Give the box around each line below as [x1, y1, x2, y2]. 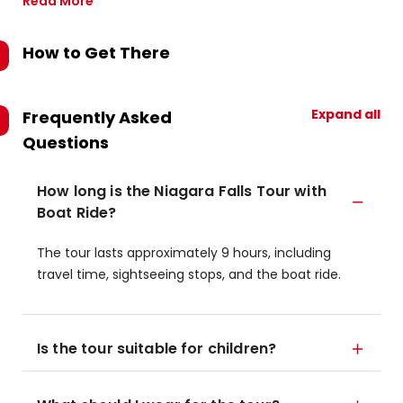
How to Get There [22, 41, 170, 64]
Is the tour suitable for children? [37, 338, 277, 359]
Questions [22, 131, 109, 154]
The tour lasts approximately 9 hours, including [37, 244, 331, 262]
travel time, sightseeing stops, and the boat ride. [37, 265, 341, 283]
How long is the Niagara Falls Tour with [37, 181, 327, 201]
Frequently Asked [22, 106, 172, 129]
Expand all [311, 105, 381, 123]
